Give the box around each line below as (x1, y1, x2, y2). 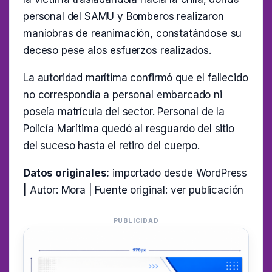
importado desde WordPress (109, 166, 248, 179)
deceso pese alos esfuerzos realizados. (23, 44, 211, 56)
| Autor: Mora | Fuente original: (23, 183, 171, 196)
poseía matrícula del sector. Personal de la (23, 105, 225, 118)
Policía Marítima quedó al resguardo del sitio (23, 122, 234, 135)
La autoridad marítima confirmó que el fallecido (23, 71, 248, 84)
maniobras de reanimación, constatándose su (23, 27, 242, 39)
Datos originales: (23, 166, 110, 179)
